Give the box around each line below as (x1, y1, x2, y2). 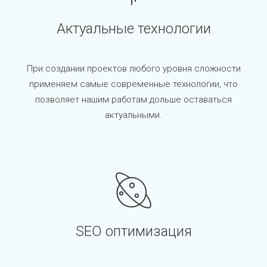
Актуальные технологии (56, 20, 211, 37)
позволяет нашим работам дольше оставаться (35, 94, 232, 105)
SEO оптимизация (75, 222, 192, 240)
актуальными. (105, 109, 162, 120)
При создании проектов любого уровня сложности (26, 63, 241, 74)
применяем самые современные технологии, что (29, 78, 238, 89)
